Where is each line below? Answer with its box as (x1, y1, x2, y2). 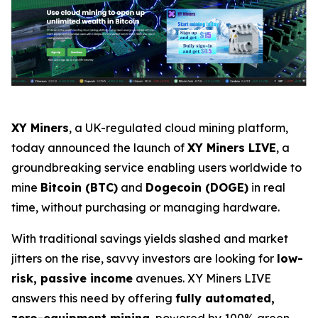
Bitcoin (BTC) (40, 180, 118, 194)
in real (248, 180, 285, 194)
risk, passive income (11, 270, 133, 285)
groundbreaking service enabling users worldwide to (11, 160, 302, 175)
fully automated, (175, 290, 275, 305)
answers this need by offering (11, 290, 175, 305)
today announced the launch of (11, 140, 187, 155)
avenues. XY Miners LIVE (133, 270, 271, 285)
